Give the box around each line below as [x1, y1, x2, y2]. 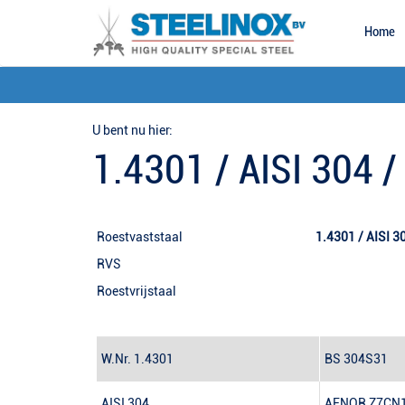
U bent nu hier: [92, 123, 173, 138]
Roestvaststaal [97, 230, 316, 245]
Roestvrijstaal [97, 284, 176, 299]
